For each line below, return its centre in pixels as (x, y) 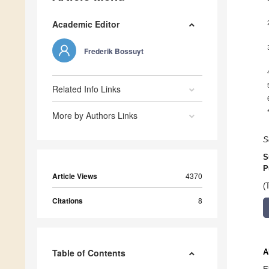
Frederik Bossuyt (114, 51)
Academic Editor (86, 24)
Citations (68, 201)
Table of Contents (89, 253)
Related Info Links (86, 89)
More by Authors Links (95, 116)
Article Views (75, 176)
